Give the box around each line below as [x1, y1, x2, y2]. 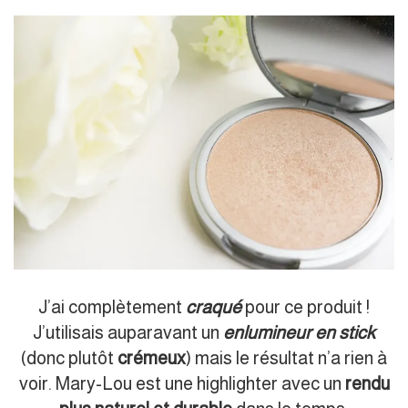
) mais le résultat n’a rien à [186, 347, 387, 368]
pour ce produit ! [245, 296, 370, 317]
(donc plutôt [21, 347, 117, 368]
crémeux [117, 347, 186, 368]
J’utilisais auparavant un [33, 321, 223, 342]
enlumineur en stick [223, 321, 375, 342]
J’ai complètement [38, 296, 186, 317]
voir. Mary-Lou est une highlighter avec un [18, 372, 345, 393]
